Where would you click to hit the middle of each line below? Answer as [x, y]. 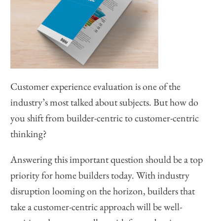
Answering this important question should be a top [107, 160]
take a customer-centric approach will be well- [96, 207]
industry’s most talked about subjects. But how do [105, 102]
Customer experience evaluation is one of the [96, 87]
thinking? [29, 134]
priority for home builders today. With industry [100, 175]
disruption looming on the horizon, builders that [103, 191]
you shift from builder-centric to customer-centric [105, 118]
